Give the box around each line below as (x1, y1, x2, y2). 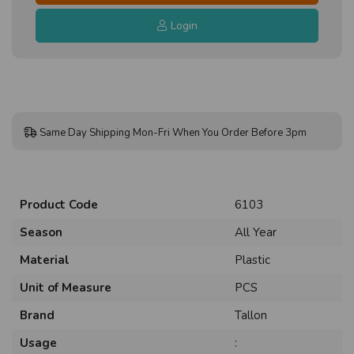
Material (20, 251, 70, 268)
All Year (235, 224, 277, 240)
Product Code (20, 196, 98, 213)
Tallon (235, 307, 267, 323)
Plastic (235, 251, 270, 268)
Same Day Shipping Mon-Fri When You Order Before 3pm (40, 125, 307, 140)
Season (20, 224, 62, 240)
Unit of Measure (20, 279, 111, 296)
